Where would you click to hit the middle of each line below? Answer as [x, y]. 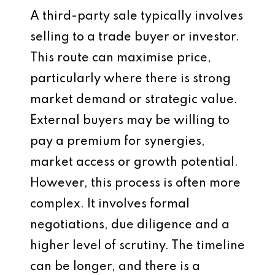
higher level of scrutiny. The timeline [137, 246]
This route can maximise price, [121, 58]
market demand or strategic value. [134, 100]
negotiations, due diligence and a [130, 225]
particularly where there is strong [130, 79]
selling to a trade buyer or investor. [135, 37]
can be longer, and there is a [115, 267]
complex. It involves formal [110, 204]
